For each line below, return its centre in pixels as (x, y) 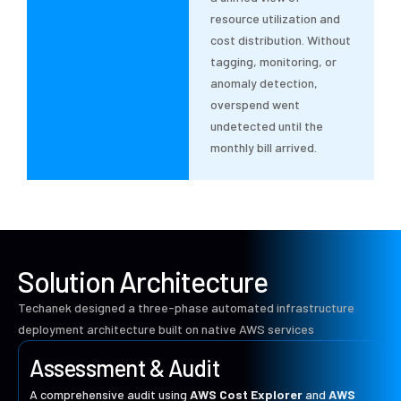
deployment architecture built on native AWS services (166, 329)
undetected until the (267, 126)
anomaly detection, (264, 83)
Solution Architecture (143, 282)
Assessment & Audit (124, 368)
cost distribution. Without (281, 40)
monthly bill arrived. (264, 148)
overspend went (256, 105)
